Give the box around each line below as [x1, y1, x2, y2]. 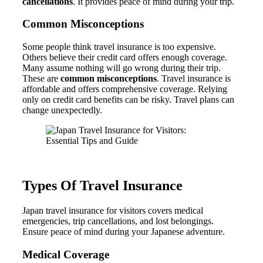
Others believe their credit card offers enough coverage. [22, 52, 227, 63]
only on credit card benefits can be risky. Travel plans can [22, 95, 234, 105]
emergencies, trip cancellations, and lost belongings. [22, 215, 214, 226]
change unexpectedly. [22, 105, 102, 116]
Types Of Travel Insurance [22, 177, 183, 193]
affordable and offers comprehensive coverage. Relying [22, 84, 227, 95]
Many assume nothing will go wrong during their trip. [22, 63, 221, 73]
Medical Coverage [22, 248, 109, 261]
